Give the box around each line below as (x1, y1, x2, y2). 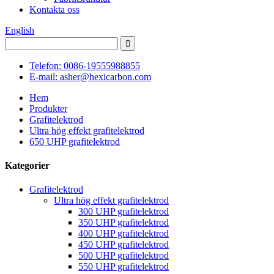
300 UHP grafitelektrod (78, 206, 169, 217)
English (5, 24, 34, 35)
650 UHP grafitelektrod (29, 136, 120, 147)
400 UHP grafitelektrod (78, 228, 169, 239)
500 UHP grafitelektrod (78, 250, 169, 261)
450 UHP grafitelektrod (78, 239, 169, 250)
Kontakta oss (29, 4, 80, 15)
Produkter (29, 103, 67, 114)
